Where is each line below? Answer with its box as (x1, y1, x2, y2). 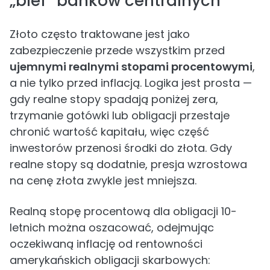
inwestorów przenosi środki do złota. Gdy (10, 140, 232, 155)
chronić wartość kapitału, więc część (10, 124, 209, 139)
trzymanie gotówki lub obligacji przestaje (10, 108, 230, 123)
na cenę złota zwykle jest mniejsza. (10, 173, 196, 188)
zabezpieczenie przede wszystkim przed (10, 43, 225, 58)
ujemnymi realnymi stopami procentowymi (10, 59, 253, 74)
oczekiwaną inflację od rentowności (10, 236, 202, 251)
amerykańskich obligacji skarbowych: (10, 253, 210, 268)
